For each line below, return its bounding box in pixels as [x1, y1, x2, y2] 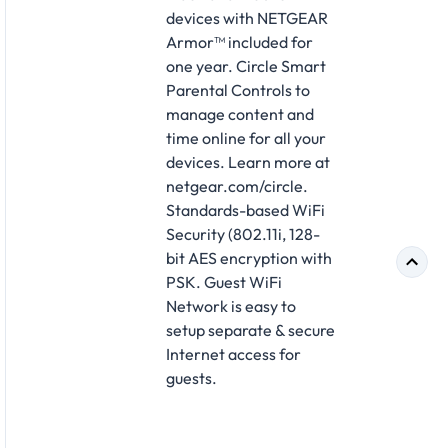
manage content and [166, 103, 314, 124]
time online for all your [166, 127, 326, 148]
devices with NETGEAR [166, 7, 328, 28]
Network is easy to [166, 295, 296, 316]
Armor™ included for [166, 31, 313, 52]
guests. [166, 367, 217, 388]
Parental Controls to [166, 79, 310, 100]
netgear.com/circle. [166, 175, 308, 196]
